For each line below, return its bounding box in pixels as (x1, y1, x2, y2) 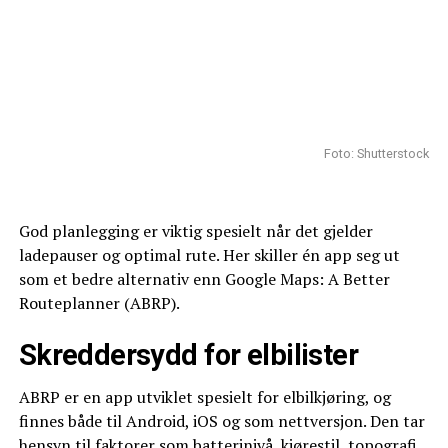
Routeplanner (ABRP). (18, 292, 180, 315)
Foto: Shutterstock (324, 146, 430, 162)
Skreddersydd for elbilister (18, 338, 359, 373)
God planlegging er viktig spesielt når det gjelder (18, 220, 373, 243)
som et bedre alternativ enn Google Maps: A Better (18, 268, 390, 291)
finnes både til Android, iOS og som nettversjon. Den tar (18, 410, 425, 433)
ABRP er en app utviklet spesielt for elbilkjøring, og (18, 386, 391, 409)
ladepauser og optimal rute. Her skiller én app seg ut (18, 244, 400, 267)
